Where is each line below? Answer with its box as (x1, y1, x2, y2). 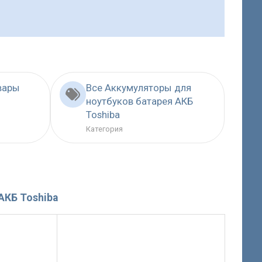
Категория (85, 124, 123, 133)
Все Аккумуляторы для (85, 81, 191, 94)
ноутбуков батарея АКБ (85, 95, 193, 107)
